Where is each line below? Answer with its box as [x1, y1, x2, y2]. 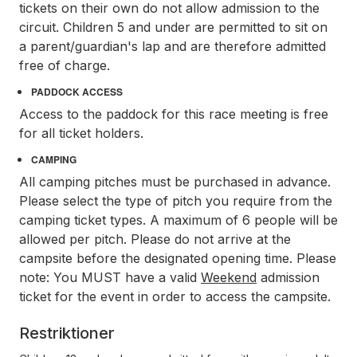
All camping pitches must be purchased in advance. [19, 173, 331, 190]
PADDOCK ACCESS [31, 84, 123, 99]
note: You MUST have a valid [19, 269, 201, 285]
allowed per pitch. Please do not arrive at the [19, 230, 291, 247]
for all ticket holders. [19, 124, 143, 141]
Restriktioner [19, 323, 115, 343]
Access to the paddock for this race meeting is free [19, 105, 328, 122]
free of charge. [19, 57, 110, 73]
